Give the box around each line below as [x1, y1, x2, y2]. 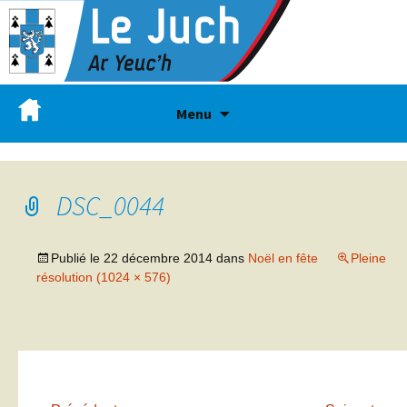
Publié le [51, 251, 104, 265]
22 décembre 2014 [104, 251, 213, 265]
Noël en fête [248, 251, 318, 265]
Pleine [351, 251, 386, 265]
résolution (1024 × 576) [36, 270, 171, 284]
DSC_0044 [56, 188, 164, 223]
